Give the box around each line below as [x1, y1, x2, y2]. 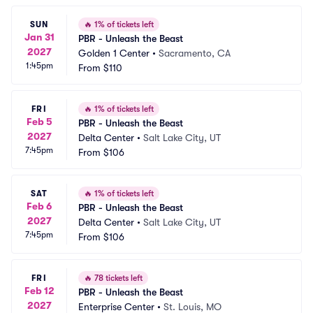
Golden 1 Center [78, 48, 150, 59]
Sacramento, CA [159, 48, 231, 59]
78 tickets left [92, 273, 143, 283]
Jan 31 [24, 31, 54, 43]
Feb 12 [24, 284, 54, 296]
